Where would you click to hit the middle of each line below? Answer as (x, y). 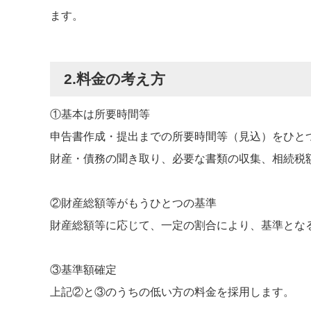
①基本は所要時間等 (100, 114)
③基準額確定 (83, 270)
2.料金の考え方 (115, 79)
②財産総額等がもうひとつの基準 (133, 203)
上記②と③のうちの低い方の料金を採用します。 (172, 292)
